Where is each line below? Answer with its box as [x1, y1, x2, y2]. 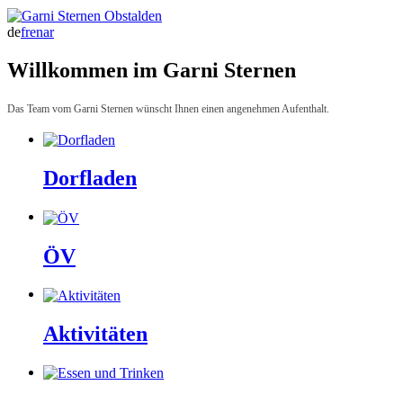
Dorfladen [43, 166, 137, 191]
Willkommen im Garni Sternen [7, 58, 296, 83]
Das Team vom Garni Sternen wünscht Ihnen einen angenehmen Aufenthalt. [7, 103, 329, 116]
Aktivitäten [43, 321, 148, 345]
